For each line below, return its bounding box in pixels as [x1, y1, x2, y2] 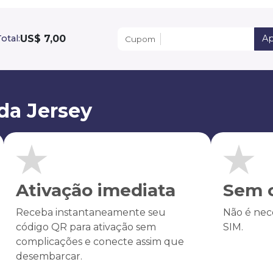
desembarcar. [15, 250, 82, 262]
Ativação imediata [15, 179, 175, 200]
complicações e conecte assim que [15, 235, 184, 247]
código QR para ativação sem [15, 221, 156, 233]
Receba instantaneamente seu [15, 206, 166, 218]
